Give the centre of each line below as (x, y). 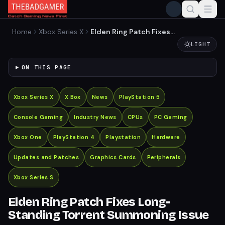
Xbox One (28, 137)
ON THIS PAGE (46, 67)
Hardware (166, 137)
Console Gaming (38, 117)
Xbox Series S (34, 177)
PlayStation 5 (139, 97)
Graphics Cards (113, 157)
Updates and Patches (46, 157)
